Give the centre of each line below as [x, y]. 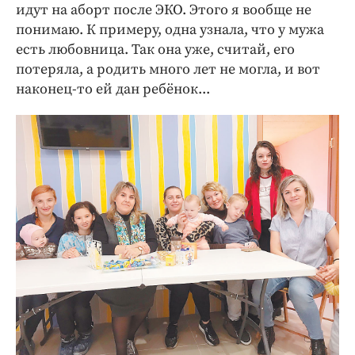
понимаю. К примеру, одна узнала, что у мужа [170, 29]
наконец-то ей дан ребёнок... [113, 89]
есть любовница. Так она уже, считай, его [155, 49]
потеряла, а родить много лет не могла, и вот [168, 69]
